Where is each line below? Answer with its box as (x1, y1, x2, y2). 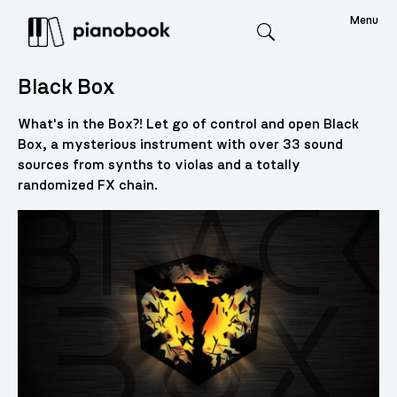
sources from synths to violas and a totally (17, 158, 300, 173)
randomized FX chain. (17, 178, 158, 193)
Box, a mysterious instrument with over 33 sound (17, 137, 343, 152)
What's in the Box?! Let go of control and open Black (17, 117, 359, 132)
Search (264, 38, 310, 58)
